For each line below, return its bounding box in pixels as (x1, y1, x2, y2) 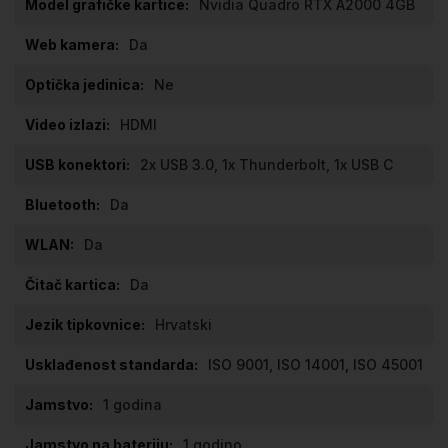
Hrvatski (155, 316, 212, 334)
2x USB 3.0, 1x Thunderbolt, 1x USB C (140, 156, 393, 174)
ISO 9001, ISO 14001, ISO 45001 (208, 356, 423, 374)
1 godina (103, 396, 162, 414)
